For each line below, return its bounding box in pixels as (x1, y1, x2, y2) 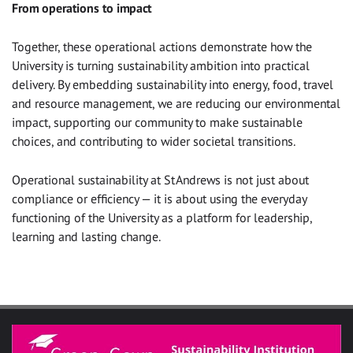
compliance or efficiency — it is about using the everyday (12, 190, 307, 206)
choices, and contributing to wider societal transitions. (12, 132, 295, 149)
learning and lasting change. (12, 228, 161, 244)
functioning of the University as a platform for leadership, (12, 209, 312, 225)
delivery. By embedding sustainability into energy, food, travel (12, 76, 333, 92)
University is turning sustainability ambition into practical (12, 57, 310, 73)
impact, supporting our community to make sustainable (12, 113, 303, 130)
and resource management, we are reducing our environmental (12, 95, 340, 111)
